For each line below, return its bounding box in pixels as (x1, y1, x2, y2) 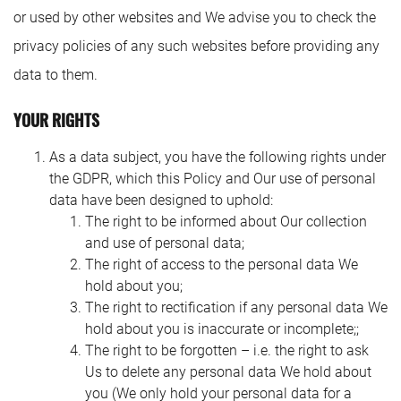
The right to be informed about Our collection (85, 213, 367, 230)
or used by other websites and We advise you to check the (13, 9, 376, 26)
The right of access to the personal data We (85, 256, 358, 273)
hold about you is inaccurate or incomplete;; (85, 320, 359, 337)
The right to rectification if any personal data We (85, 299, 388, 316)
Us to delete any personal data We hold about (85, 363, 371, 380)
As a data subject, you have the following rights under (49, 149, 386, 166)
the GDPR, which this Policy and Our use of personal (49, 170, 376, 187)
